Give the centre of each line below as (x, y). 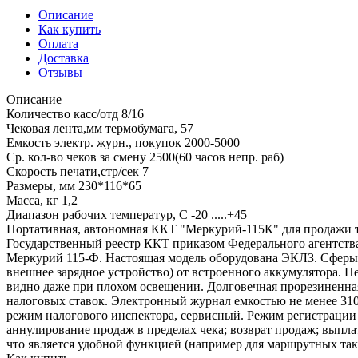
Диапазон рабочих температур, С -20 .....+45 (127, 214)
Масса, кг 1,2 (42, 200)
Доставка (64, 58)
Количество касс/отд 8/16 (75, 113)
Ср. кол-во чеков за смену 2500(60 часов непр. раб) (145, 157)
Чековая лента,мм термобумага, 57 (100, 128)
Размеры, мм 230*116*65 (74, 185)
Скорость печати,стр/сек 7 (78, 171)
